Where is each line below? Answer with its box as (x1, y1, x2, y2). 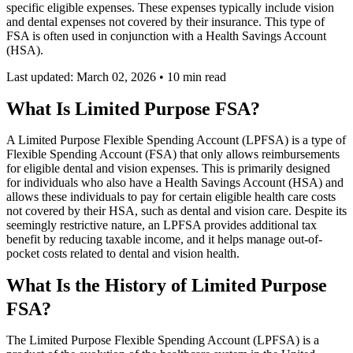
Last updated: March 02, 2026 (6, 70, 159, 84)
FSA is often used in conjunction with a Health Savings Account (6, 29, 326, 43)
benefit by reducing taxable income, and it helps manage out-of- (6, 232, 322, 247)
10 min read (164, 70, 226, 84)
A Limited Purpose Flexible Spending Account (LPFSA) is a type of (6, 133, 346, 147)
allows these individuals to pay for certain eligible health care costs (6, 190, 336, 204)
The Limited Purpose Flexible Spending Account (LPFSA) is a (6, 333, 319, 347)
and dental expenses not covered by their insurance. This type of (6, 15, 325, 29)
